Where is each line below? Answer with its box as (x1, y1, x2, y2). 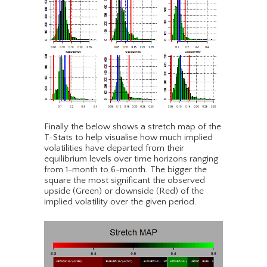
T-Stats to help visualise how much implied (44, 132, 213, 143)
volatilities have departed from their (44, 143, 184, 154)
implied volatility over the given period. (44, 197, 197, 207)
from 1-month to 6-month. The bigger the (44, 164, 207, 175)
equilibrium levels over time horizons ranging (44, 154, 218, 164)
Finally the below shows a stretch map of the (44, 122, 221, 132)
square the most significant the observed (44, 175, 205, 186)
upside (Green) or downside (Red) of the (44, 186, 204, 197)
